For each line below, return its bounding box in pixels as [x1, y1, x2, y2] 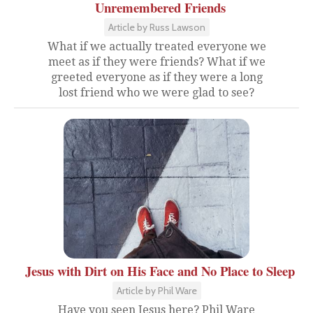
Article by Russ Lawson [108, 21, 205, 34]
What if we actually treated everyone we [47, 40, 266, 53]
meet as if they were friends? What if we [48, 55, 265, 68]
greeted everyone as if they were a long [50, 71, 263, 84]
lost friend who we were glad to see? [59, 86, 254, 99]
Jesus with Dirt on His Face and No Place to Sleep [25, 261, 295, 280]
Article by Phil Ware [116, 284, 197, 297]
